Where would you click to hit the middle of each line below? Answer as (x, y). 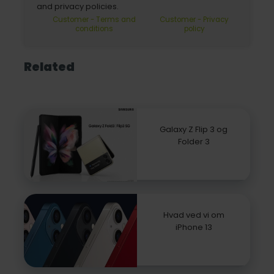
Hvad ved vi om (194, 215)
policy (194, 28)
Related (49, 67)
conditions (94, 28)
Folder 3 (194, 142)
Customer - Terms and (94, 19)
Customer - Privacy (194, 19)
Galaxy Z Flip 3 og (194, 130)
